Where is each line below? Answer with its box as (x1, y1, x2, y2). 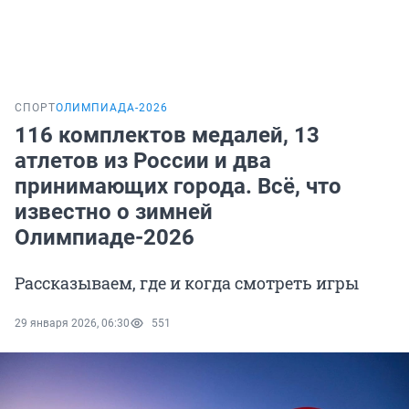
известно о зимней (15, 199, 213, 225)
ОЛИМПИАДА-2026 (56, 101, 168, 115)
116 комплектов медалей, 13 (15, 122, 320, 149)
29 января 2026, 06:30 (15, 317, 130, 330)
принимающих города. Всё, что (15, 173, 341, 200)
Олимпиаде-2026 (15, 225, 194, 251)
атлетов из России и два (15, 148, 271, 174)
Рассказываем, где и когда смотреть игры (15, 272, 359, 295)
